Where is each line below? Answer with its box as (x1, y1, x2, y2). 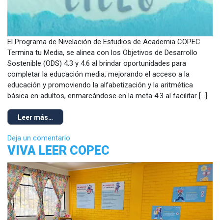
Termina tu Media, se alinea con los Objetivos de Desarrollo (7, 48, 197, 57)
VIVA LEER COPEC (7, 143, 110, 158)
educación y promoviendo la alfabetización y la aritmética (7, 80, 193, 89)
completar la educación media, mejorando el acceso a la (7, 69, 190, 79)
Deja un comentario (7, 133, 70, 142)
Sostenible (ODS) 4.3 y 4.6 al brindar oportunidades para (7, 58, 186, 68)
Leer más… (18, 113, 53, 121)
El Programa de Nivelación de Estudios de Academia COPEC (7, 37, 200, 46)
